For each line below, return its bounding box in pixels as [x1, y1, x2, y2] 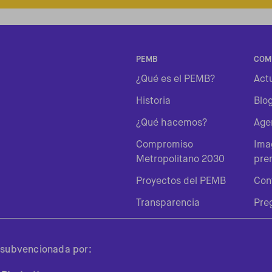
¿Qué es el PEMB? [136, 74, 215, 84]
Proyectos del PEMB [136, 176, 226, 186]
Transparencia [136, 198, 200, 208]
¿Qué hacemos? [136, 118, 207, 128]
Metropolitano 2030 [136, 154, 225, 165]
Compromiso [136, 140, 193, 150]
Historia [136, 96, 171, 106]
